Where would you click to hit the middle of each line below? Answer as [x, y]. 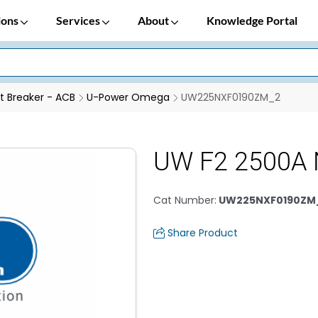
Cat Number [184, 200]
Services [79, 20]
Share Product [203, 233]
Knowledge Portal [252, 20]
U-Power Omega [128, 97]
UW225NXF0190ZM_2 [231, 97]
